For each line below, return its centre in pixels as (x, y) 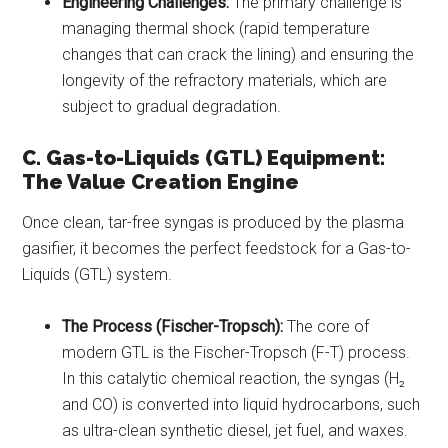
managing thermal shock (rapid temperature (216, 28)
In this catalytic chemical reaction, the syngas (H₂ (234, 378)
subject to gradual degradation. (172, 106)
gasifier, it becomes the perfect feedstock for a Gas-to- (217, 248)
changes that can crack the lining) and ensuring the (238, 54)
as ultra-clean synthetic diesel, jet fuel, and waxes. (235, 430)
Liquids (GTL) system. (97, 274)
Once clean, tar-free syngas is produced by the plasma (213, 222)
